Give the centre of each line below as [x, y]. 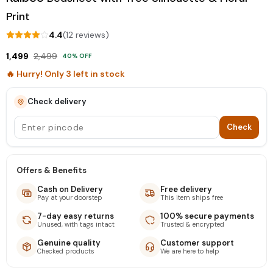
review [87, 34]
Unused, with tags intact [76, 224]
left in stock [98, 73]
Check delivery [57, 101]
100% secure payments [207, 216]
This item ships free [192, 197]
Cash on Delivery [70, 189]
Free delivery [186, 189]
